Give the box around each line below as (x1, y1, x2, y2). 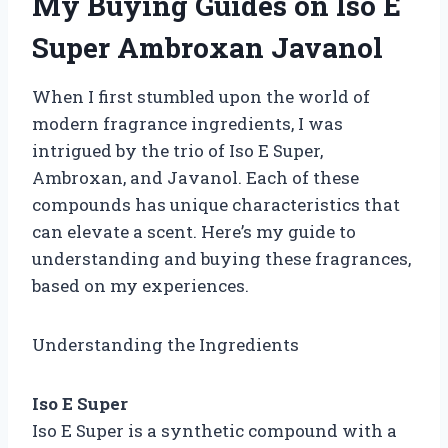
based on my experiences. (32, 273, 249, 297)
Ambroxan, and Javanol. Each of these (32, 165, 359, 189)
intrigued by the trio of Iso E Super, (32, 138, 323, 162)
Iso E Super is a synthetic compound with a (32, 418, 397, 442)
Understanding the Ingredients (32, 332, 299, 356)
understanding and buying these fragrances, (32, 246, 411, 270)
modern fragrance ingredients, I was (32, 111, 343, 135)
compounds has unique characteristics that (32, 192, 400, 216)
